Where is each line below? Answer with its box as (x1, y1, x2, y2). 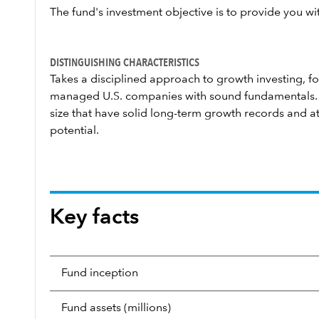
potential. (50, 125, 99, 137)
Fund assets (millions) (61, 303, 171, 314)
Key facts (50, 207, 139, 229)
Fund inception (61, 268, 138, 279)
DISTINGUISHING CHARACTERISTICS (50, 55, 199, 69)
